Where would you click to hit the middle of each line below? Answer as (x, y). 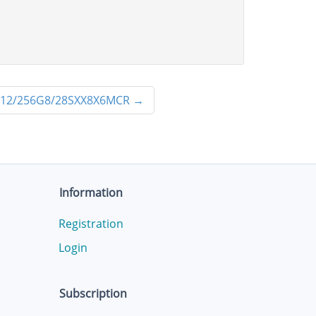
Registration (91, 224)
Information (91, 193)
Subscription (93, 293)
